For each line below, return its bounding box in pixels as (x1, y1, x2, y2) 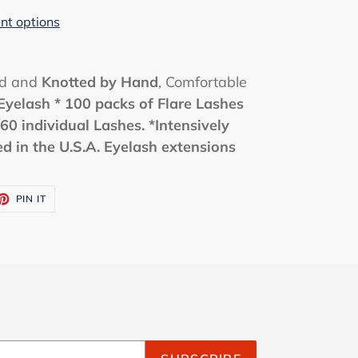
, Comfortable (158, 73, 247, 91)
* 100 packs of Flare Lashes (54, 94, 244, 113)
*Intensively (145, 116, 229, 134)
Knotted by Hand (42, 73, 158, 91)
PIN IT (15, 193, 47, 205)
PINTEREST (46, 209, 104, 221)
